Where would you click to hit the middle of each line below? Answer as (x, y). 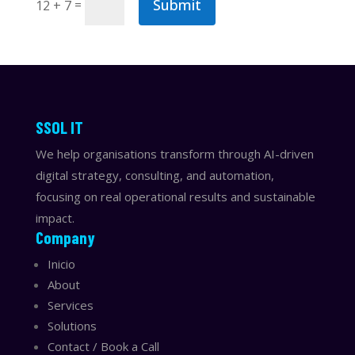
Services (70, 305)
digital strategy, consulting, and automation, (155, 175)
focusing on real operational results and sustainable (175, 196)
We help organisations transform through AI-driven (174, 153)
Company (65, 237)
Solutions (72, 325)
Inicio (61, 263)
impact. (55, 218)
